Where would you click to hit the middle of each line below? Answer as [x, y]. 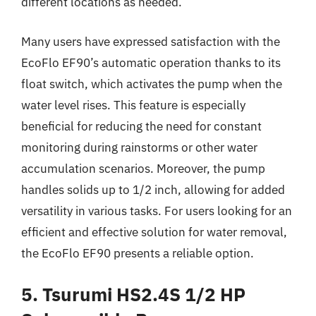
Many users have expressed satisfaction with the [151, 41]
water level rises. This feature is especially [133, 105]
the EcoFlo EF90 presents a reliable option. [138, 253]
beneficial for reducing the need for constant [141, 126]
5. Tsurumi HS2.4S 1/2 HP [133, 294]
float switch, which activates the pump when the [152, 84]
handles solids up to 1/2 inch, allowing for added [153, 189]
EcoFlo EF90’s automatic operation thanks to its [151, 62]
